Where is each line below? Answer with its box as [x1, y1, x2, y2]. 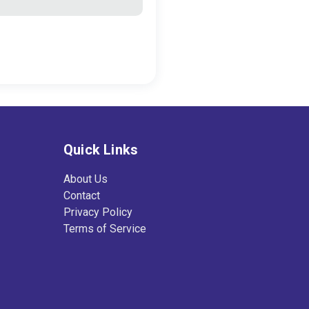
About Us [63, 172, 108, 186]
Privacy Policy [63, 206, 132, 219]
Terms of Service [63, 222, 146, 236]
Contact [63, 189, 100, 203]
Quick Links [63, 141, 139, 159]
